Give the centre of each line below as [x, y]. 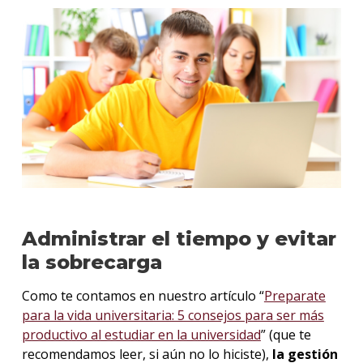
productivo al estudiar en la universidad [141, 335]
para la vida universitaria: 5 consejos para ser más [173, 316]
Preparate [295, 296]
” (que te [286, 335]
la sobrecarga [92, 263]
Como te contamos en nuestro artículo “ [143, 296]
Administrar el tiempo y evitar [179, 239]
